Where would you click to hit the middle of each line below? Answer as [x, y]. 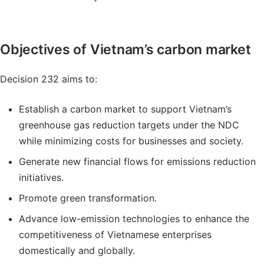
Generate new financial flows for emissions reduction [137, 161]
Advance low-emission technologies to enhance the [134, 219]
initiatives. [41, 177]
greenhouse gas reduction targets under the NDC [129, 125]
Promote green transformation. [88, 198]
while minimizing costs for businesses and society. [131, 141]
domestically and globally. [77, 250]
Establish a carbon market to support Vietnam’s [125, 109]
